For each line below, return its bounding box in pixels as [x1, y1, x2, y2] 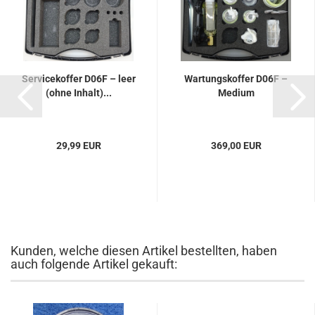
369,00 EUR [210, 140, 262, 151]
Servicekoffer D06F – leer [21, 73, 136, 84]
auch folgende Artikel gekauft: [11, 257, 177, 271]
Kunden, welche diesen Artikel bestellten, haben [11, 243, 277, 258]
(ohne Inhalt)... [45, 87, 112, 98]
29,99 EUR [56, 140, 101, 151]
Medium [217, 87, 255, 98]
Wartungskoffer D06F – [184, 73, 288, 84]
